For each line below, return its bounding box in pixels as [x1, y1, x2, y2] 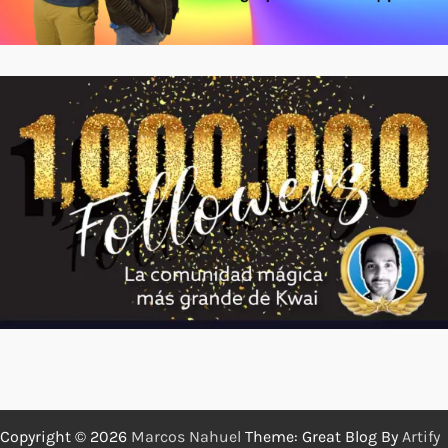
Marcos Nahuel [131, 426, 241, 446]
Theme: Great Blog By [241, 426, 402, 446]
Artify [402, 426, 440, 446]
